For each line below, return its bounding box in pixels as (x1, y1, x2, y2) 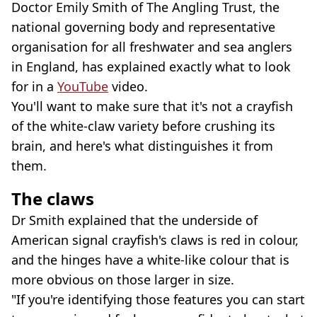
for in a (11, 78, 57, 96)
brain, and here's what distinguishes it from (11, 137, 273, 155)
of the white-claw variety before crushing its (11, 117, 275, 135)
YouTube (57, 78, 108, 96)
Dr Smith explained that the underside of (11, 212, 258, 229)
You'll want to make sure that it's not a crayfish (11, 98, 293, 115)
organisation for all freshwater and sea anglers (11, 38, 292, 56)
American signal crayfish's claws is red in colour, (11, 231, 299, 249)
